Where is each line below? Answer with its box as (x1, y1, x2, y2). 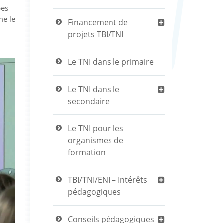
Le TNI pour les (68, 123, 123, 134)
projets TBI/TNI (68, 29, 123, 40)
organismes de (68, 135, 123, 146)
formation (68, 147, 106, 158)
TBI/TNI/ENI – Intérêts (68, 174, 147, 185)
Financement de (68, 17, 128, 28)
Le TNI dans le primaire (68, 56, 154, 67)
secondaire (68, 96, 110, 107)
